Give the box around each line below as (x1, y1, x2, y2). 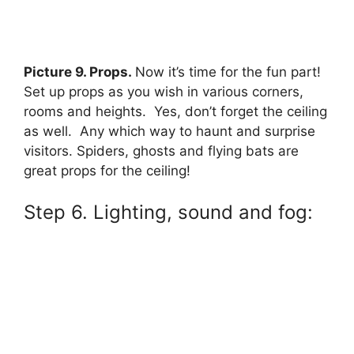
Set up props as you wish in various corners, (24, 84, 303, 100)
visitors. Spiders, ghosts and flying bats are (24, 143, 299, 160)
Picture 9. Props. (24, 64, 135, 81)
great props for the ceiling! (24, 163, 190, 179)
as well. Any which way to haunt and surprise (24, 123, 315, 140)
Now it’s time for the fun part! (135, 64, 325, 81)
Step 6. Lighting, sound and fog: (24, 200, 313, 224)
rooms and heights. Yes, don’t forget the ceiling (24, 104, 327, 120)
